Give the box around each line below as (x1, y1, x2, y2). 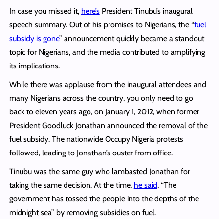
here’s (81, 6, 100, 16)
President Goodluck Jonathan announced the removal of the (9, 120, 208, 130)
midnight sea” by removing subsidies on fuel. (9, 207, 156, 217)
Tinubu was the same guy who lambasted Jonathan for (9, 166, 190, 176)
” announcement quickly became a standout (59, 33, 204, 43)
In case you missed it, (9, 6, 81, 16)
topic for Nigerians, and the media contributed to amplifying (9, 47, 205, 57)
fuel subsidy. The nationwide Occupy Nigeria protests (9, 134, 183, 144)
